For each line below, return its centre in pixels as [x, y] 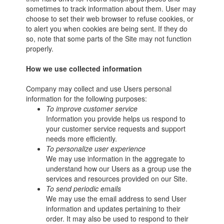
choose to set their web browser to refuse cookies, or [110, 18]
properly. [40, 48]
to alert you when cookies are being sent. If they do [107, 28]
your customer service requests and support [116, 128]
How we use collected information [84, 68]
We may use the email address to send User [116, 198]
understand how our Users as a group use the [119, 168]
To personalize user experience [96, 148]
